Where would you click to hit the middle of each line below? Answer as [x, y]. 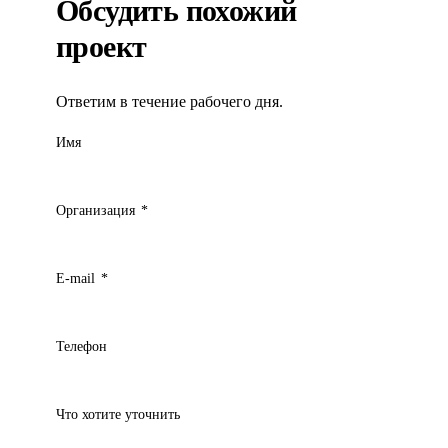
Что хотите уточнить [118, 414]
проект [101, 46]
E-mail [77, 277]
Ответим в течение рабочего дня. [169, 101]
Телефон [81, 346]
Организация [97, 209]
